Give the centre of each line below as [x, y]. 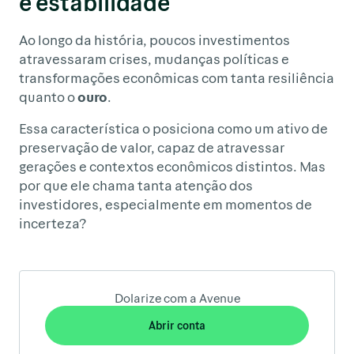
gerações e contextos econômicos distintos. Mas [172, 166]
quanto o [48, 96]
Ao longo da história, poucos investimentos [154, 39]
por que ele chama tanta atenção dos [136, 185]
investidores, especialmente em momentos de [166, 203]
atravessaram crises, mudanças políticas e [154, 58]
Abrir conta [177, 325]
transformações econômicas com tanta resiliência [177, 77]
